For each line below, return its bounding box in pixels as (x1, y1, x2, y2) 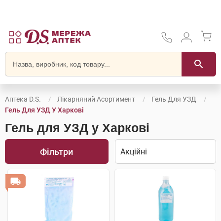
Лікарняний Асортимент (57, 95, 135, 103)
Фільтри (40, 146, 74, 157)
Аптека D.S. (5, 95, 41, 103)
